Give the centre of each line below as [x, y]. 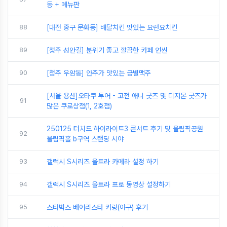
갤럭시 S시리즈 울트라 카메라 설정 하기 [103, 162]
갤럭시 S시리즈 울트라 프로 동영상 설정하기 [109, 185]
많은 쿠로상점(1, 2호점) [79, 106]
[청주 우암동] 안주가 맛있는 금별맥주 [99, 73]
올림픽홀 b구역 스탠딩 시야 [85, 139]
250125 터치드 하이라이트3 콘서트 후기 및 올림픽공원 [125, 129]
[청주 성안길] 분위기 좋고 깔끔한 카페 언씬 [107, 50]
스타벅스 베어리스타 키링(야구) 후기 [97, 207]
